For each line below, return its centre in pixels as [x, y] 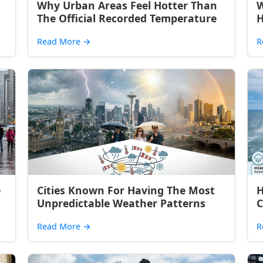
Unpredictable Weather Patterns [122, 203]
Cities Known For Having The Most [126, 190]
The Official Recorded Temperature [127, 18]
